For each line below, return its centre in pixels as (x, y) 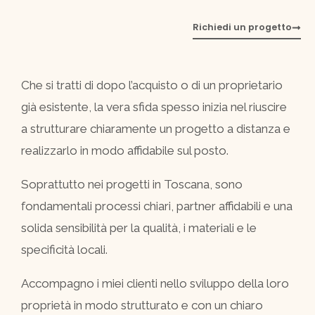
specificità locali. (64, 250)
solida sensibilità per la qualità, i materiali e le (139, 228)
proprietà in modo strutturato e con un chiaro (142, 305)
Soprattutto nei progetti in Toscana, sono (132, 184)
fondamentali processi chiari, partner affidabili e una (157, 206)
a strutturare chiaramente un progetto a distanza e (156, 129)
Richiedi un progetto (243, 27)
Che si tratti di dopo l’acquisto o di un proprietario (152, 85)
